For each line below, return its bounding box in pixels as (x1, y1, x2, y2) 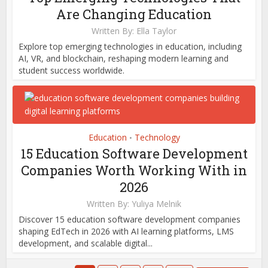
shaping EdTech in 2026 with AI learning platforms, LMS (19, 225, 234, 237)
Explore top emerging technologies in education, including (19, 40, 242, 52)
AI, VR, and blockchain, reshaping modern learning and (19, 52, 229, 64)
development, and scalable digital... (19, 237, 153, 249)
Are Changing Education (56, 5, 212, 23)
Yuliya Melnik (132, 197, 181, 209)
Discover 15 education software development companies (19, 213, 241, 225)
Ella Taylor (136, 25, 176, 36)
